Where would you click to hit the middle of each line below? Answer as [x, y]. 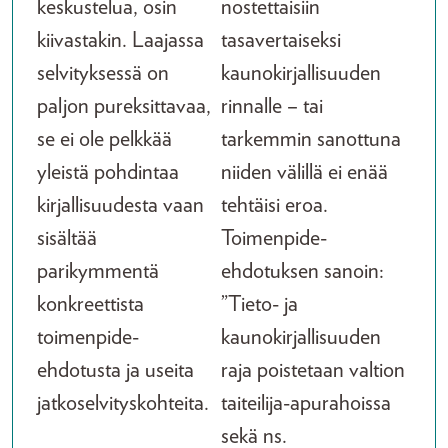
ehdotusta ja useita [115, 370]
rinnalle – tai [271, 106]
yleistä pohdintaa [108, 172]
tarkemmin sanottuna [310, 139]
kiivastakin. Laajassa [120, 40]
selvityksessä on [103, 73]
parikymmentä [98, 271]
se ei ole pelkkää [104, 139]
